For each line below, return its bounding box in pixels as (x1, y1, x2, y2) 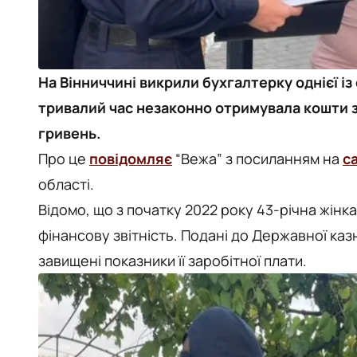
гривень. (38, 124, 100, 143)
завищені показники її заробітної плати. (38, 251, 307, 270)
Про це (38, 149, 89, 168)
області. (38, 175, 94, 194)
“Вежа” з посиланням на (172, 149, 343, 168)
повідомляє (89, 149, 172, 168)
